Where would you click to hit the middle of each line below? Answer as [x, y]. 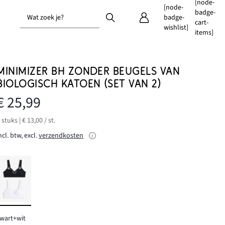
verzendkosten [61, 136]
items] [204, 33]
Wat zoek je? [45, 18]
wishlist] [176, 28]
